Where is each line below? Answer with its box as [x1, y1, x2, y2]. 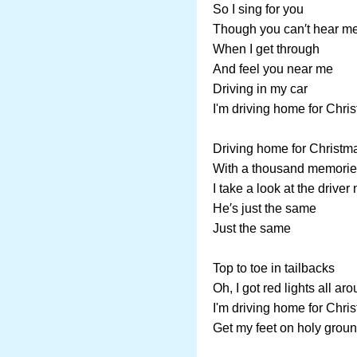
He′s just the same [213, 202, 316, 215]
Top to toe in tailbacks [213, 261, 335, 275]
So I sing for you [213, 2, 304, 16]
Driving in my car [213, 82, 308, 96]
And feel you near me [213, 62, 333, 76]
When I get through [213, 42, 320, 56]
